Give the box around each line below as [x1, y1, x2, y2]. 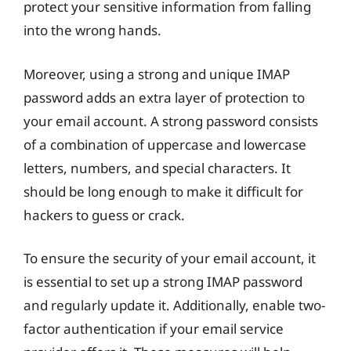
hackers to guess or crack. [24, 205, 185, 224]
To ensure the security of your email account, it [24, 249, 316, 267]
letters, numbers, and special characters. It [24, 158, 291, 177]
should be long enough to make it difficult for [24, 182, 303, 201]
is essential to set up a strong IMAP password [24, 273, 302, 291]
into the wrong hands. [24, 21, 161, 39]
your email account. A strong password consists [24, 111, 318, 130]
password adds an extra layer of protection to [24, 88, 305, 107]
